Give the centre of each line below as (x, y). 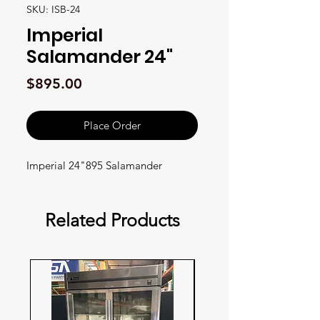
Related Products (112, 220)
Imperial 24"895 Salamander (94, 165)
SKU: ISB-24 (53, 9)
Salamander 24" (100, 57)
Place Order (112, 125)
